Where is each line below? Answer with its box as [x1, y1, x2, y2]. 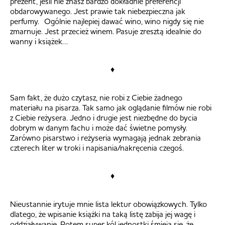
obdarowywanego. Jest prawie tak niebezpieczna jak [10, 6, 185, 16]
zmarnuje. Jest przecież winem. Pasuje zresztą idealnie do [10, 26, 201, 36]
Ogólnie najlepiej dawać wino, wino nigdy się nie [44, 16, 204, 26]
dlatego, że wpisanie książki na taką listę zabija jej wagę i [10, 208, 195, 219]
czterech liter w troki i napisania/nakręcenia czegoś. [10, 142, 184, 153]
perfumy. [10, 16, 44, 26]
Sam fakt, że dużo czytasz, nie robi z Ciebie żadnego [10, 92, 182, 102]
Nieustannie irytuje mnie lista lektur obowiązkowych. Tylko [10, 198, 207, 209]
